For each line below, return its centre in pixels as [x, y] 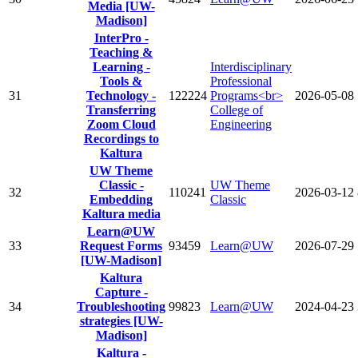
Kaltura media [121, 213]
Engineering [241, 124]
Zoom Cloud [121, 124]
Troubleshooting [121, 306]
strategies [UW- [121, 320]
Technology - [121, 95]
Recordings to [121, 138]
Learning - [121, 66]
